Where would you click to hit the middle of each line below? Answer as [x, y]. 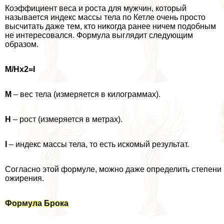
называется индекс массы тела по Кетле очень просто [105, 17]
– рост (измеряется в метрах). [67, 119]
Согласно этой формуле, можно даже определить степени [113, 169]
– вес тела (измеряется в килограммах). [86, 94]
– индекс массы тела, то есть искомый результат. [98, 144]
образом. [22, 44]
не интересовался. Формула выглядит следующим [99, 35]
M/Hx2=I [20, 69]
